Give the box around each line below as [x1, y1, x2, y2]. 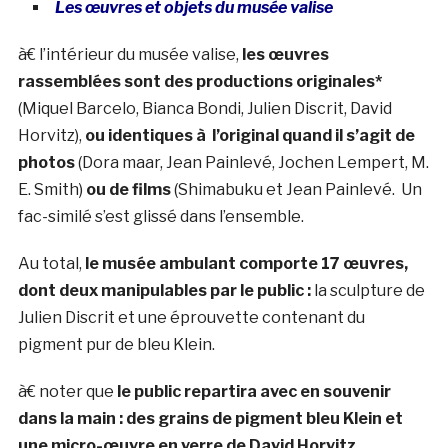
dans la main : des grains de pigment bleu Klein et [17, 408, 403, 428]
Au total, [17, 253, 85, 273]
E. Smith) [17, 179, 86, 199]
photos [17, 152, 75, 172]
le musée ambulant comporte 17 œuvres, [84, 253, 408, 273]
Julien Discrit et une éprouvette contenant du [17, 307, 365, 327]
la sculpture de [310, 280, 425, 300]
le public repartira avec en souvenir [116, 381, 391, 401]
